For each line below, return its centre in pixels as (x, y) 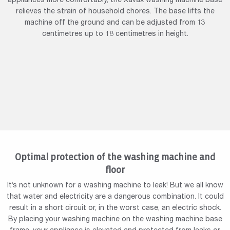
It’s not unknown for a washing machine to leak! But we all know (115, 186)
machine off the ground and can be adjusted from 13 (115, 23)
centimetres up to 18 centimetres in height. (115, 35)
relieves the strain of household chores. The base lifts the (115, 12)
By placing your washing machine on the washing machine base (115, 220)
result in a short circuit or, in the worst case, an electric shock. (115, 209)
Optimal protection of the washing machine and (115, 158)
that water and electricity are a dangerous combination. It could (115, 197)
